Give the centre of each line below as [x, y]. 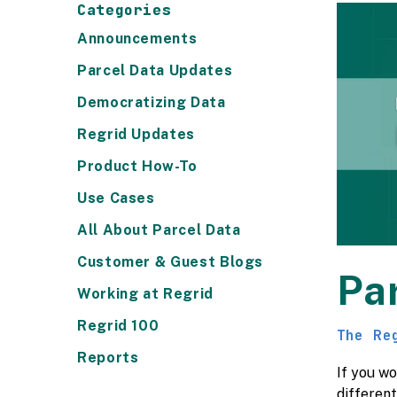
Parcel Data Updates [155, 70]
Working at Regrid [145, 293]
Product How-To [137, 166]
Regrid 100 [118, 325]
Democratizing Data [152, 102]
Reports [108, 357]
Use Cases [116, 198]
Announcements [137, 38]
